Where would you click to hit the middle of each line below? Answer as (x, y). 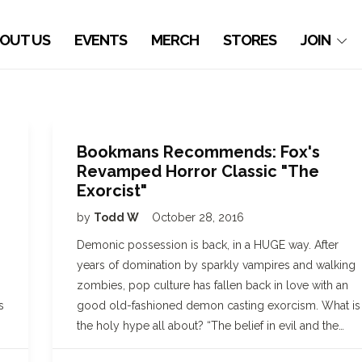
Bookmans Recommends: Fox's (198, 152)
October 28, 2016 (198, 217)
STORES (250, 40)
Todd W (118, 217)
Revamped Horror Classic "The (198, 171)
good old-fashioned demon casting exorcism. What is (219, 305)
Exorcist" (112, 191)
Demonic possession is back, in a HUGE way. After (208, 245)
